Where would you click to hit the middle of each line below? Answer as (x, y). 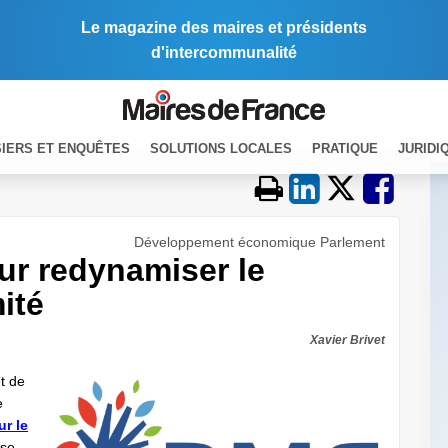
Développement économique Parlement (259, 242)
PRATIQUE (345, 148)
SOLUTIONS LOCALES (221, 148)
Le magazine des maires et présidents (224, 27)
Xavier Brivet (347, 340)
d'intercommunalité (224, 52)
